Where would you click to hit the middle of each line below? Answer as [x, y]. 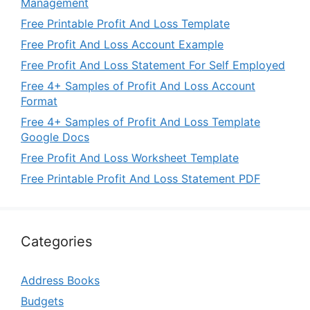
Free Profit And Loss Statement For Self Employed [153, 65]
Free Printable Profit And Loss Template [125, 23]
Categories [56, 241]
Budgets [42, 301]
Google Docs [55, 137]
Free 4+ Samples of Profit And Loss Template [140, 121]
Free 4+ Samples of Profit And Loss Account [138, 85]
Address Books [60, 280]
